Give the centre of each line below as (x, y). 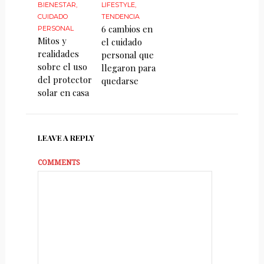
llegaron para (129, 67)
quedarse (120, 80)
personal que (128, 55)
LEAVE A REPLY (66, 137)
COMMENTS (59, 162)
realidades (58, 53)
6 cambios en (127, 29)
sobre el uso (62, 66)
